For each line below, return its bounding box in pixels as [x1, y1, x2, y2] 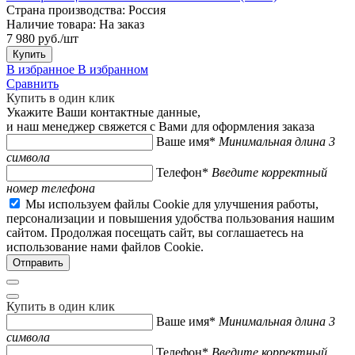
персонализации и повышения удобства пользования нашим [6, 211, 334, 225]
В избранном [78, 62, 148, 76]
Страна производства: [6, 2, 125, 17]
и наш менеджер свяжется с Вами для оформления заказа [6, 119, 315, 133]
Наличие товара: [6, 17, 96, 31]
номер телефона [6, 181, 95, 195]
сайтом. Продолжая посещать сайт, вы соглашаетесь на [6, 225, 303, 239]
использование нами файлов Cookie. [6, 239, 204, 254]
